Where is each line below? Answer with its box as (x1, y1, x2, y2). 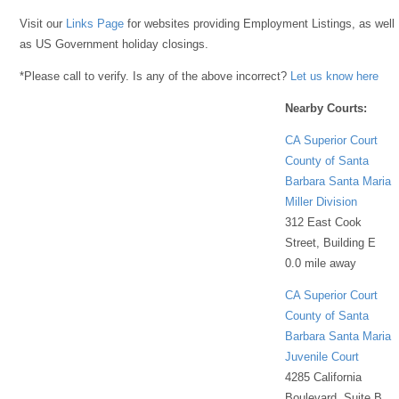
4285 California (285, 370, 362, 384)
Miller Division (285, 194, 358, 208)
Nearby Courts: (285, 101, 368, 115)
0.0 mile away (285, 256, 357, 270)
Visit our (20, 17, 67, 30)
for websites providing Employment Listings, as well (124, 17, 395, 30)
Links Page (66, 17, 125, 30)
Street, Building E (285, 235, 377, 249)
